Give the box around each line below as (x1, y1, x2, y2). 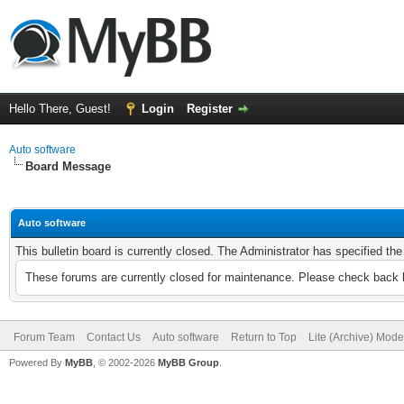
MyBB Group (158, 357, 219, 368)
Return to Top (231, 331, 297, 344)
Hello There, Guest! (9, 102, 115, 115)
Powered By (9, 357, 65, 368)
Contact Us (87, 331, 141, 344)
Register (187, 102, 233, 115)
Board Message (25, 160, 111, 173)
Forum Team (14, 331, 75, 344)
